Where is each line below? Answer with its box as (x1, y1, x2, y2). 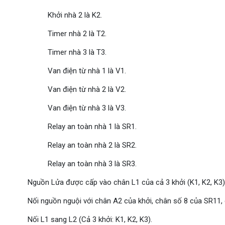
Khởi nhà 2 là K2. (48, 11, 102, 20)
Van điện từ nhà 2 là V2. (48, 85, 126, 94)
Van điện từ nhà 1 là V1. (48, 66, 126, 76)
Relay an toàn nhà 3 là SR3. (48, 159, 137, 169)
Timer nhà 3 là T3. (48, 48, 106, 57)
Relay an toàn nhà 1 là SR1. (48, 122, 137, 132)
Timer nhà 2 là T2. (48, 29, 106, 39)
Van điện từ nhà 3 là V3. (48, 103, 126, 113)
